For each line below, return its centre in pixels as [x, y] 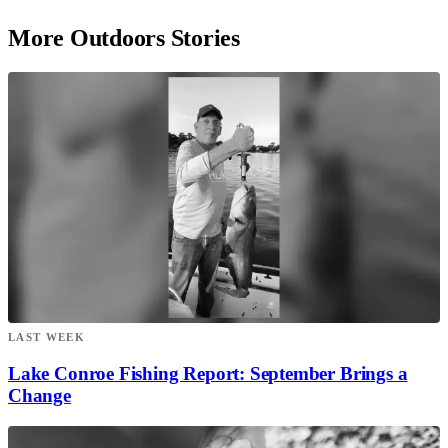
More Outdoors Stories [124, 37]
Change [39, 396]
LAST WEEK [46, 336]
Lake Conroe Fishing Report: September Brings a [208, 374]
